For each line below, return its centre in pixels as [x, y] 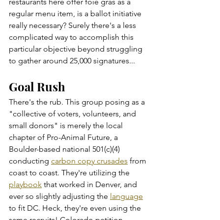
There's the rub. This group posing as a [78, 102]
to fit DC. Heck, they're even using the [76, 208]
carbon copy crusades [89, 161]
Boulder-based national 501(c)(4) [65, 149]
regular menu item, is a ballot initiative [76, 13]
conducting [30, 161]
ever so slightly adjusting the [59, 196]
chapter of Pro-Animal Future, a [64, 137]
